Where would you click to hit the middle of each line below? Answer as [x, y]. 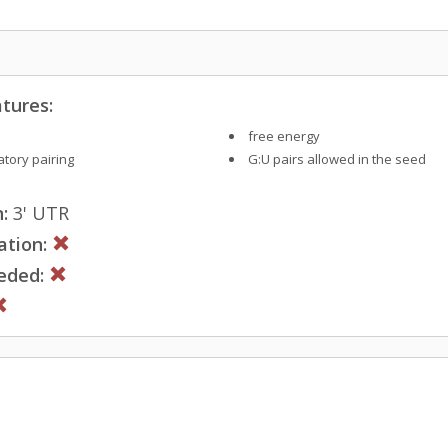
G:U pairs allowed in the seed [336, 158]
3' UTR [38, 212]
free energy [283, 135]
